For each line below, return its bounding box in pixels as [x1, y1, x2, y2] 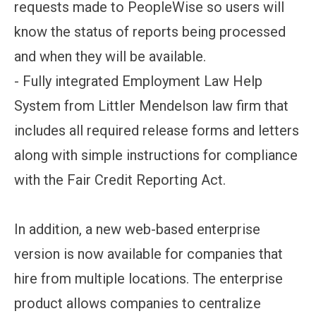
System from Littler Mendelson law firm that [14, 97, 288, 114]
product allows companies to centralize [14, 294, 261, 312]
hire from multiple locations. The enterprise [14, 269, 283, 287]
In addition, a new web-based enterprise [14, 220, 260, 238]
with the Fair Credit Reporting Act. [14, 171, 226, 188]
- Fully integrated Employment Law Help [14, 72, 262, 90]
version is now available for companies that [14, 245, 283, 262]
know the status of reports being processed [14, 23, 286, 40]
